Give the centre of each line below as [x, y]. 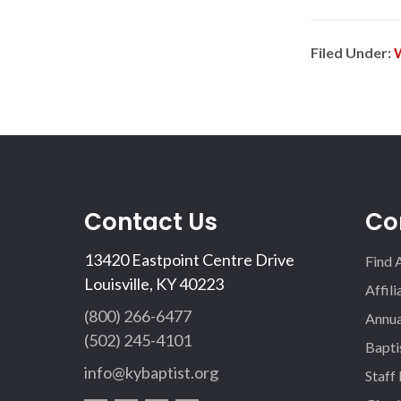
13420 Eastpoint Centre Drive [189, 260]
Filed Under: [352, 52]
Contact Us [150, 222]
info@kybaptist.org [151, 372]
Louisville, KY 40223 [154, 284]
